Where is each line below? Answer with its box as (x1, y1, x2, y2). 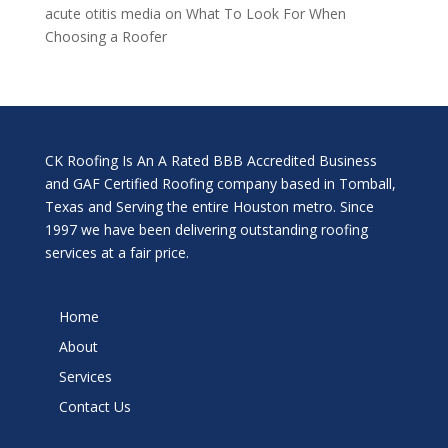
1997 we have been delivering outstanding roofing (44, 220, 368, 239)
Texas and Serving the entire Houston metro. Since (44, 197, 374, 216)
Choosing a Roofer (44, 27, 167, 46)
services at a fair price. (44, 243, 189, 262)
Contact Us (58, 397, 131, 417)
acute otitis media (44, 4, 161, 23)
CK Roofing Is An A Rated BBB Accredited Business (44, 151, 377, 170)
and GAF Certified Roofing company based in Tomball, (44, 174, 396, 193)
